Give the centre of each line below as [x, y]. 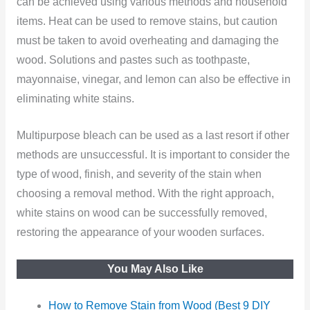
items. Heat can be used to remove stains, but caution [147, 21]
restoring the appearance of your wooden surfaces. [140, 232]
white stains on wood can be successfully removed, [142, 213]
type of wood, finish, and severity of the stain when [139, 174]
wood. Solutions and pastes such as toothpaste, [133, 60]
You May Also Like [155, 268]
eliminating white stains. [75, 99]
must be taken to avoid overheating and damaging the [147, 41]
